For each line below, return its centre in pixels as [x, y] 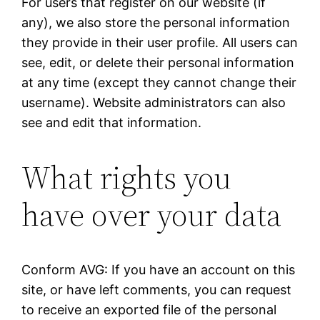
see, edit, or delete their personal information [158, 63]
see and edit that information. [112, 123]
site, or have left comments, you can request [157, 289]
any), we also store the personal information [156, 23]
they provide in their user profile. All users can [160, 43]
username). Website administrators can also [154, 103]
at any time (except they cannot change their [159, 83]
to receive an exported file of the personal [149, 309]
